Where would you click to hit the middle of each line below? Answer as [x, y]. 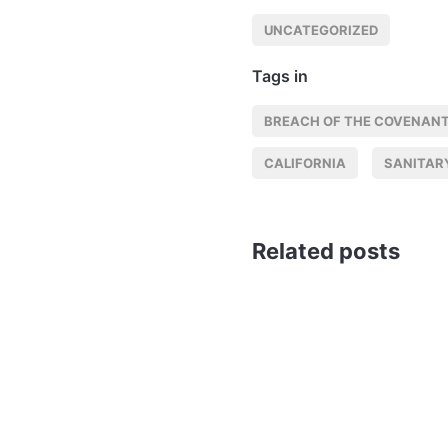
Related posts [326, 251]
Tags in [280, 76]
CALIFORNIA [305, 163]
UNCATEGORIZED [321, 30]
